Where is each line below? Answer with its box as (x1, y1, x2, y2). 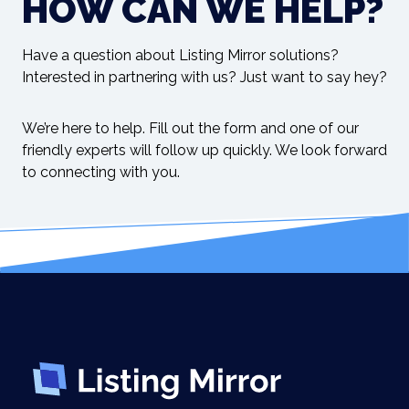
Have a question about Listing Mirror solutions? (22, 47, 339, 64)
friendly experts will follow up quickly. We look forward (22, 142, 387, 159)
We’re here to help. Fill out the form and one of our (22, 120, 359, 137)
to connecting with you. (22, 163, 180, 181)
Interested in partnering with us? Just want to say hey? (22, 68, 387, 86)
